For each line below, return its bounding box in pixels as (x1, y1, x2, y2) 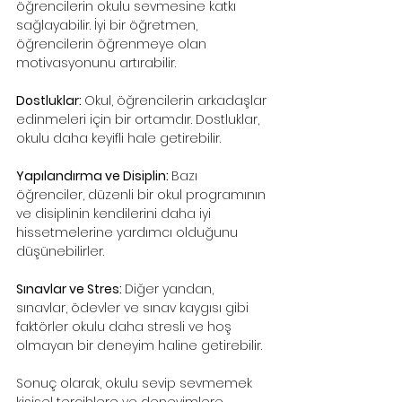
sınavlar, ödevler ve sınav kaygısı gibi (16, 299, 252, 318)
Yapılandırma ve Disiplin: (16, 167, 171, 186)
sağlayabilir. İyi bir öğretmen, (16, 16, 201, 35)
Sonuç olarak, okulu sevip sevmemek (16, 374, 256, 393)
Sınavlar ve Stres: (16, 280, 125, 299)
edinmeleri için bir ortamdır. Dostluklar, (16, 110, 263, 129)
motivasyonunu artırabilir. (16, 54, 176, 73)
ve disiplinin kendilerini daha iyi (16, 205, 214, 223)
